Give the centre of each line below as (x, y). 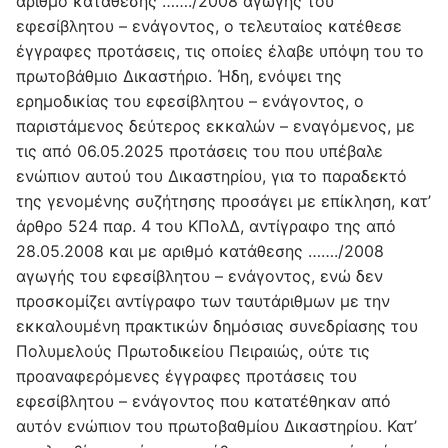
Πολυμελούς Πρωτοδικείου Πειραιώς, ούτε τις (193, 351)
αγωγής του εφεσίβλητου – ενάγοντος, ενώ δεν (199, 276)
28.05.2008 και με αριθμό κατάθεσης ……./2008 (200, 251)
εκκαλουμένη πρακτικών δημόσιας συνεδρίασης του (217, 326)
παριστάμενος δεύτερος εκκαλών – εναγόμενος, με (215, 126)
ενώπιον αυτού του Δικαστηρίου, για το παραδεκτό (211, 176)
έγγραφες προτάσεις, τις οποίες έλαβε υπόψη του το (220, 51)
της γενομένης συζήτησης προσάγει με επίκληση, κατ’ (223, 201)
